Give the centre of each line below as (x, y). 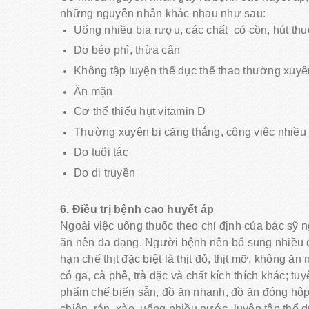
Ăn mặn (93, 91)
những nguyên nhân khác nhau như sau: (163, 13)
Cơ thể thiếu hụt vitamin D (140, 112)
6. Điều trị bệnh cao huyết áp (137, 210)
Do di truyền (104, 172)
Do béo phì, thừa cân (127, 50)
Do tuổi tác (101, 152)
